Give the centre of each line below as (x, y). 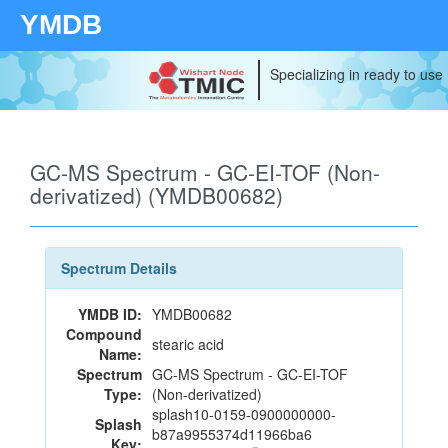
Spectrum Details (119, 268)
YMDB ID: (110, 314)
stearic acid (188, 344)
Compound (104, 334)
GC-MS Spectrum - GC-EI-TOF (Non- (205, 172)
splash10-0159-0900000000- (244, 414)
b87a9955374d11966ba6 (232, 434)
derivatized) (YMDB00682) (156, 195)
